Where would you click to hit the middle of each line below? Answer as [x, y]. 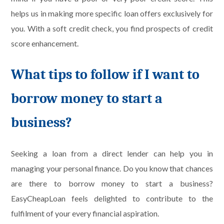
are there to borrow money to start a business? [112, 183]
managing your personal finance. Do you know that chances [112, 168]
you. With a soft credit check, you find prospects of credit [112, 28]
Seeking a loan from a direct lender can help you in [112, 153]
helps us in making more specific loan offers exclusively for [112, 13]
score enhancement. [45, 43]
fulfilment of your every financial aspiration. [85, 213]
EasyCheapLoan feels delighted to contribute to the [112, 198]
